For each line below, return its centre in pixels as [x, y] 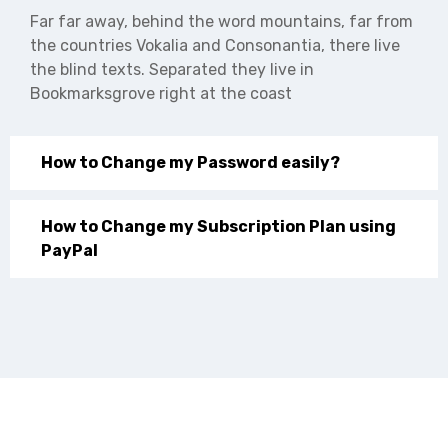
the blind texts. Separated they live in [172, 69]
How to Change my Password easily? [190, 162]
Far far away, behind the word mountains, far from [221, 21]
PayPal [69, 250]
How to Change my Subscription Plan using [218, 226]
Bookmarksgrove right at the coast [161, 93]
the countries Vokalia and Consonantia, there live [215, 45]
